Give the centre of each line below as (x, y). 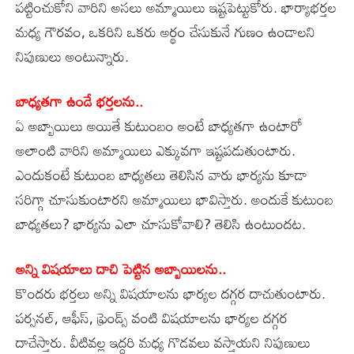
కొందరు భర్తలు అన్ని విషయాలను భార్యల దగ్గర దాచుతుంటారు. (171, 293)
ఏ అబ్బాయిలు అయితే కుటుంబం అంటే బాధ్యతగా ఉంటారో (159, 125)
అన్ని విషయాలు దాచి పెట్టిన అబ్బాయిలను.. (121, 268)
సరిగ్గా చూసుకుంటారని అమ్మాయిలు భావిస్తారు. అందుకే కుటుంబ (175, 199)
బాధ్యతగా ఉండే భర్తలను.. (79, 101)
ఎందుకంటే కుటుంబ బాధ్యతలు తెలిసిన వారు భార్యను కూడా (162, 174)
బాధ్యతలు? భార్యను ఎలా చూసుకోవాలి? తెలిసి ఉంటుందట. (161, 223)
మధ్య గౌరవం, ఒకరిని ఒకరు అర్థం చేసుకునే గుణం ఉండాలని (166, 31)
